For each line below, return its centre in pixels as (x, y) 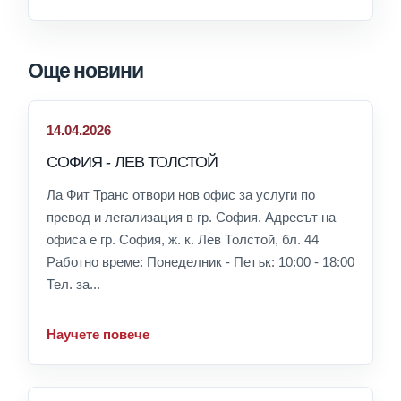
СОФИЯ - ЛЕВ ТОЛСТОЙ (132, 162)
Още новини (85, 71)
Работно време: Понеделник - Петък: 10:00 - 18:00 (200, 262)
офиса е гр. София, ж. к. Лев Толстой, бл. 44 (183, 240)
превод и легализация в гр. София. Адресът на (191, 218)
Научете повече (98, 335)
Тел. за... (73, 285)
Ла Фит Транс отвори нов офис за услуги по (181, 195)
